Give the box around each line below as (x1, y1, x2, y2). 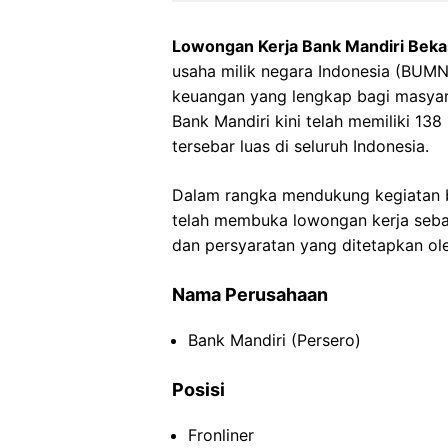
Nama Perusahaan (172, 284, 328, 305)
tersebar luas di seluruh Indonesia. (172, 136, 429, 156)
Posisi (172, 379, 225, 400)
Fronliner (188, 425, 254, 445)
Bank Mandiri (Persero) (188, 330, 361, 350)
